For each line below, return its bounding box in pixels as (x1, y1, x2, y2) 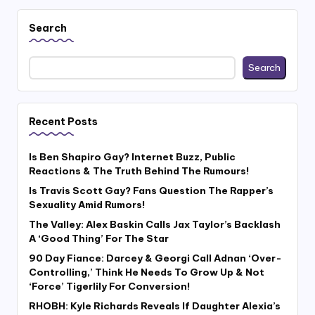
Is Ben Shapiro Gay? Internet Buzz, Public (29, 150, 236, 164)
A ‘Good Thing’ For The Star (29, 232, 169, 245)
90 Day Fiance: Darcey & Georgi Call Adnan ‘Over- (29, 252, 282, 265)
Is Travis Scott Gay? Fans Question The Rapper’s (29, 184, 274, 198)
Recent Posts (29, 115, 98, 129)
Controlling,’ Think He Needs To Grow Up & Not (29, 266, 264, 279)
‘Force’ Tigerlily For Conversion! (29, 280, 190, 293)
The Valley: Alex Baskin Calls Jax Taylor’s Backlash (29, 218, 281, 231)
